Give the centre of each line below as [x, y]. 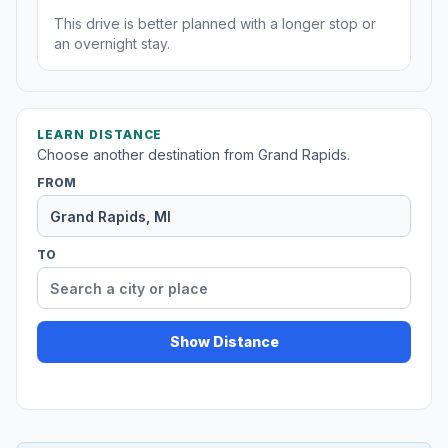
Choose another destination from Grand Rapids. [193, 155]
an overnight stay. [112, 44]
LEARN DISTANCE [100, 135]
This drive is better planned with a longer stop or [215, 24]
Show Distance [224, 342]
